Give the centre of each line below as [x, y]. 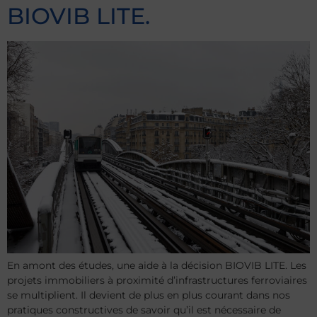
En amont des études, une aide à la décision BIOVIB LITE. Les [157, 265]
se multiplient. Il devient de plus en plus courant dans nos [149, 295]
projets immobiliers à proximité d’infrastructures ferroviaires [157, 280]
